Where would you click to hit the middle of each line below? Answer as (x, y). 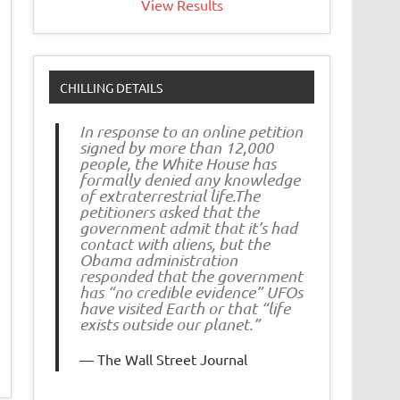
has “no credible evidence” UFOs (191, 292)
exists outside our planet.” (169, 325)
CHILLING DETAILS (111, 87)
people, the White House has (177, 164)
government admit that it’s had (188, 228)
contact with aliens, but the (174, 244)
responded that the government (191, 276)
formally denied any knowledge (189, 180)
